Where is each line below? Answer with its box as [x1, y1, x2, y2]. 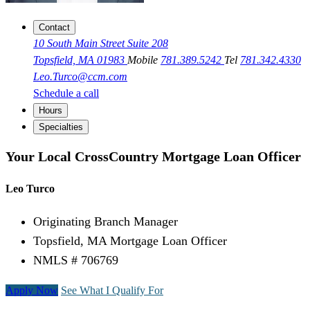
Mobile [127, 54, 161, 66]
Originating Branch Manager [33, 215, 178, 229]
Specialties [39, 122, 83, 133]
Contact [39, 22, 70, 33]
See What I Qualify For [61, 284, 163, 297]
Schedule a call [33, 87, 99, 100]
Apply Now [6, 284, 58, 297]
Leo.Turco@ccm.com [33, 71, 127, 83]
